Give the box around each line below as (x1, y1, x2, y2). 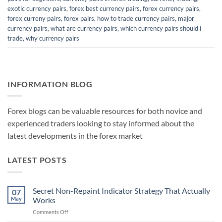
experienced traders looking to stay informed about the (7, 118, 194, 128)
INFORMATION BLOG (7, 79, 93, 89)
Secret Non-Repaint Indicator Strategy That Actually (33, 185, 210, 195)
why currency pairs (26, 34, 79, 43)
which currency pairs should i (120, 24, 201, 33)
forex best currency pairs (69, 4, 140, 13)
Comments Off (33, 208, 68, 215)
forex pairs (64, 14, 94, 23)
